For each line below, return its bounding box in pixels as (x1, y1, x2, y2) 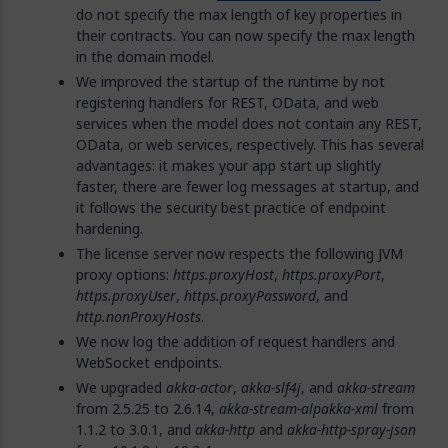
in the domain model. (76, 46, 214, 67)
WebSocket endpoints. (76, 352, 222, 373)
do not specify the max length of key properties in (76, 4, 402, 25)
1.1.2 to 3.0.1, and (76, 419, 195, 440)
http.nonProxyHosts (76, 306, 201, 327)
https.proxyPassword (184, 285, 316, 306)
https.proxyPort (282, 264, 381, 285)
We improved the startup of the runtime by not (76, 71, 385, 92)
